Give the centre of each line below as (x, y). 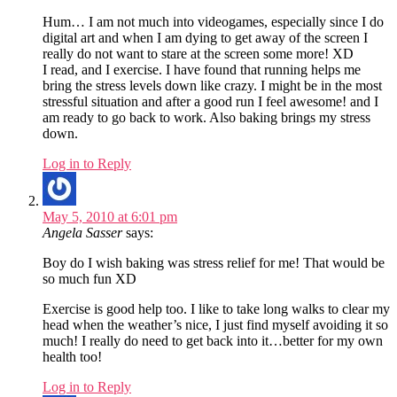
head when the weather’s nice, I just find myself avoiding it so (215, 325)
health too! (72, 357)
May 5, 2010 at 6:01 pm (110, 217)
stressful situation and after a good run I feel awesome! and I (210, 102)
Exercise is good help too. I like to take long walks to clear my (216, 309)
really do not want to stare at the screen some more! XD (198, 54)
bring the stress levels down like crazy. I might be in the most (212, 86)
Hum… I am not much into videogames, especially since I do (213, 22)
